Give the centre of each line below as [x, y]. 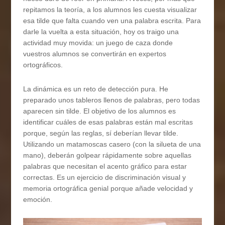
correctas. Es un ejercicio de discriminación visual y [105, 178]
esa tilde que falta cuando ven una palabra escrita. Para [112, 21]
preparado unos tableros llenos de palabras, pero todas [112, 100]
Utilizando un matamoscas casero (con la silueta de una [112, 144]
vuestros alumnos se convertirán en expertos [95, 54]
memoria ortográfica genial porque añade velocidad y [108, 189]
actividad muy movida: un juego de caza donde [98, 43]
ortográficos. [43, 65]
